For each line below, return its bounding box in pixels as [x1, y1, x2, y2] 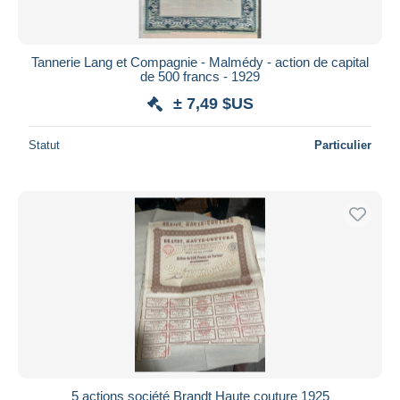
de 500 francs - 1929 [140, 68, 260, 84]
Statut [29, 137, 60, 152]
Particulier [314, 137, 371, 152]
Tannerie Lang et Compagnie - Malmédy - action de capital [31, 54, 369, 70]
